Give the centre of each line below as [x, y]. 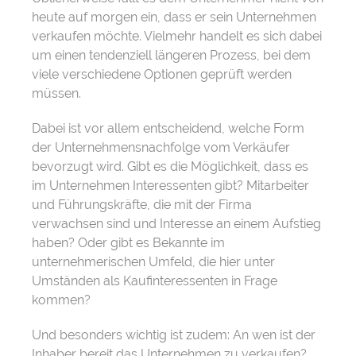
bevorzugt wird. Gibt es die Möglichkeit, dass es [170, 167]
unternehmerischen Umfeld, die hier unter [153, 262]
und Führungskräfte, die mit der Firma [142, 205]
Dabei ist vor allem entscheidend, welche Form [168, 129]
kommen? [61, 300]
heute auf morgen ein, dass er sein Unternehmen [174, 17]
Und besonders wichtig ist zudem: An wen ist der [174, 335]
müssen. [56, 94]
